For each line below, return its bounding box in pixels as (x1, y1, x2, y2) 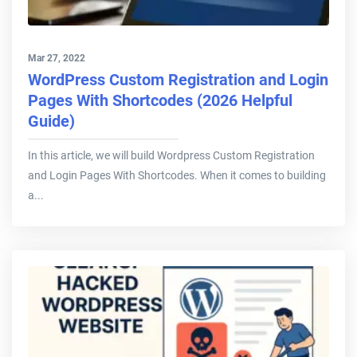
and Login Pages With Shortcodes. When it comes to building (28, 169, 326, 182)
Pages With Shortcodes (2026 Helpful (28, 91, 292, 111)
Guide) (28, 112, 75, 131)
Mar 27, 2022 (28, 53, 85, 65)
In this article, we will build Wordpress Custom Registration (28, 149, 315, 163)
